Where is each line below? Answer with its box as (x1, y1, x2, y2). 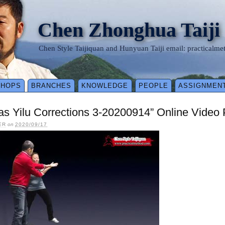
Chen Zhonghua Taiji (38, 19, 220, 41)
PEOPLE (138, 82, 168, 90)
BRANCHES (31, 82, 72, 90)
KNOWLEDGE (81, 82, 129, 90)
